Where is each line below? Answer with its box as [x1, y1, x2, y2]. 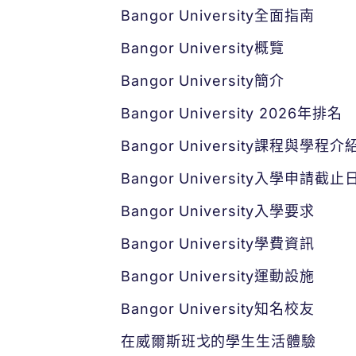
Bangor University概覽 [121, 40, 285, 56]
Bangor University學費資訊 [121, 235, 315, 252]
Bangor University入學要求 [121, 203, 315, 219]
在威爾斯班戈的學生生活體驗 [121, 333, 316, 350]
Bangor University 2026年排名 [121, 105, 342, 122]
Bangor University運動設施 [121, 268, 315, 284]
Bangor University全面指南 [121, 7, 315, 24]
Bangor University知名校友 [121, 300, 315, 317]
